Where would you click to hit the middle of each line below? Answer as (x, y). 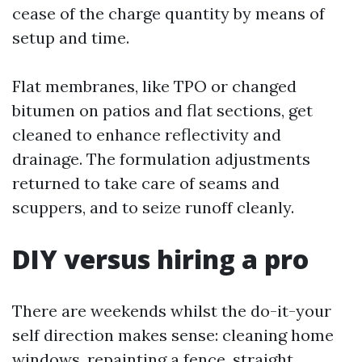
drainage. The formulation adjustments (161, 159)
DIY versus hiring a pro (160, 259)
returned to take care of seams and (146, 183)
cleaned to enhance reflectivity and (147, 135)
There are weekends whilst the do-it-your (172, 311)
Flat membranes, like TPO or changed (154, 86)
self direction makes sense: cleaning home (173, 335)
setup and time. (71, 38)
